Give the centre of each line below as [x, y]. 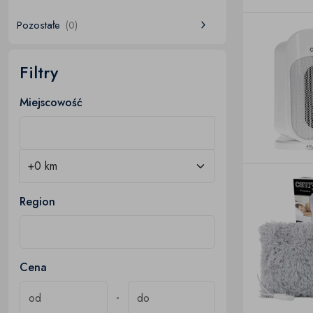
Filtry [39, 72]
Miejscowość [51, 102]
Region [37, 202]
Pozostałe [38, 25]
